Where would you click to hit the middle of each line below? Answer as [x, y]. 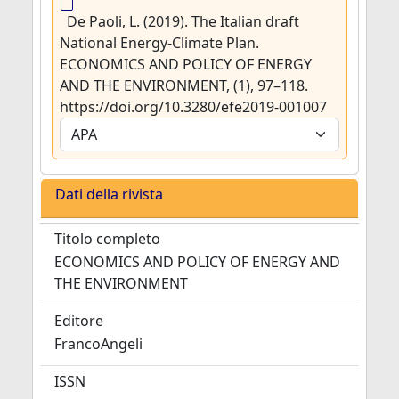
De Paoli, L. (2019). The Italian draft [183, 21]
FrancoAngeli [98, 344]
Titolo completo [107, 239]
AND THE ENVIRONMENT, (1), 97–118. [184, 85]
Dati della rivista [109, 194]
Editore [79, 321]
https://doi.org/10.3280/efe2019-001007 [193, 107]
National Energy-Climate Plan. [159, 43]
